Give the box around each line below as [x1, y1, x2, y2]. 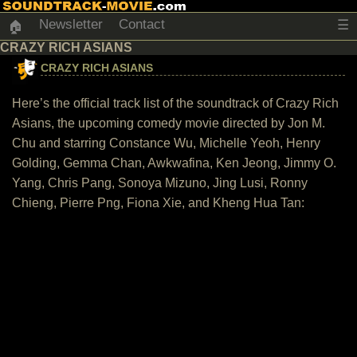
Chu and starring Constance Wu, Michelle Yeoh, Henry [12, 136, 320, 150]
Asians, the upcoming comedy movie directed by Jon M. [12, 116, 325, 130]
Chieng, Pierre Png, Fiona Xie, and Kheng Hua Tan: [12, 196, 304, 210]
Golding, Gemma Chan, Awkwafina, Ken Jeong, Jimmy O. [12, 156, 336, 170]
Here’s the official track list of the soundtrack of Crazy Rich [12, 96, 339, 110]
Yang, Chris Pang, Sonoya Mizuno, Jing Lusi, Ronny [12, 176, 308, 190]
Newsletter [39, 17, 103, 32]
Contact [119, 17, 165, 32]
